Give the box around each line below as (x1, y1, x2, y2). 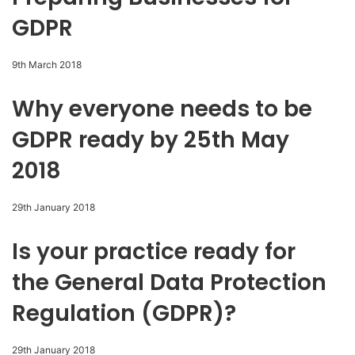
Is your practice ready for (12, 236, 296, 268)
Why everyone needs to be (12, 94, 312, 125)
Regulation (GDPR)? (12, 298, 236, 330)
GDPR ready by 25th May (12, 124, 289, 156)
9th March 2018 (12, 59, 82, 71)
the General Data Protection (12, 267, 326, 299)
